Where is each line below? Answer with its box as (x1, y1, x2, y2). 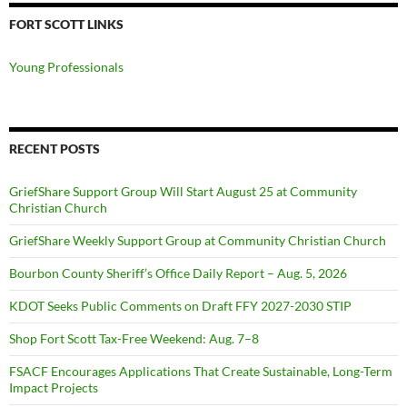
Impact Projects (9, 380, 98, 395)
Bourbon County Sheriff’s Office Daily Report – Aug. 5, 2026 (9, 265, 347, 281)
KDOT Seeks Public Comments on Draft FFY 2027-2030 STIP (9, 298, 352, 313)
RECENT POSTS (9, 141, 100, 156)
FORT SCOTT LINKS (9, 16, 124, 32)
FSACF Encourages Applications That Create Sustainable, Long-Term (9, 363, 392, 379)
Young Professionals (9, 59, 124, 74)
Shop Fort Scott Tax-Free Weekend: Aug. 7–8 (9, 331, 259, 346)
